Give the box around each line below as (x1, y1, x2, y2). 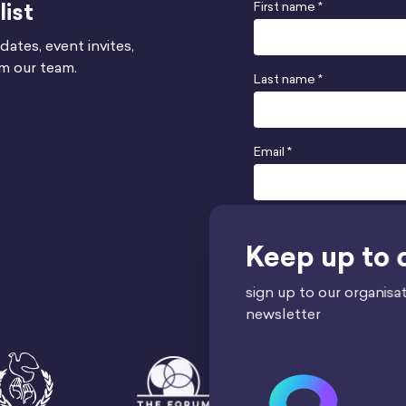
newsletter (239, 304, 314, 324)
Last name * (254, 70, 323, 88)
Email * (254, 142, 292, 160)
